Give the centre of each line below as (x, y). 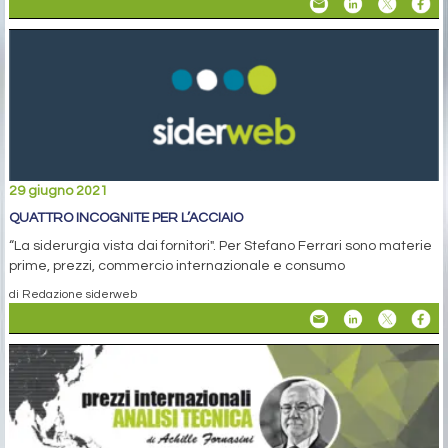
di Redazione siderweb (73, 293)
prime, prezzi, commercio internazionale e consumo (177, 265)
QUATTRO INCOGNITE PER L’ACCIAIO (126, 217)
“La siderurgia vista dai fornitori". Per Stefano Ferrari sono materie (220, 245)
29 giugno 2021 (58, 190)
